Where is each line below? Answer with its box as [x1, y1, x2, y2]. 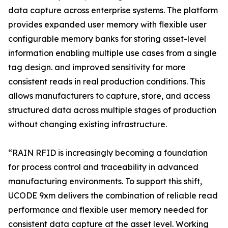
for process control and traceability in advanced [8, 162, 198, 172]
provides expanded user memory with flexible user [8, 19, 207, 30]
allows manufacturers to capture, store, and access [8, 91, 210, 101]
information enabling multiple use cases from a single [8, 48, 217, 58]
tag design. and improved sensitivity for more [8, 62, 186, 72]
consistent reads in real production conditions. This [8, 76, 205, 87]
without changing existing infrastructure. [8, 119, 167, 129]
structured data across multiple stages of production [8, 105, 216, 115]
